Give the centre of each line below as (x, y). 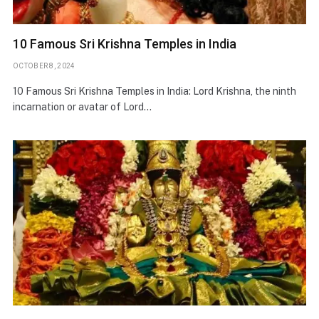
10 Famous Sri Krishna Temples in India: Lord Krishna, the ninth (155, 91)
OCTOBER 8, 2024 (44, 66)
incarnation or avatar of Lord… (82, 106)
